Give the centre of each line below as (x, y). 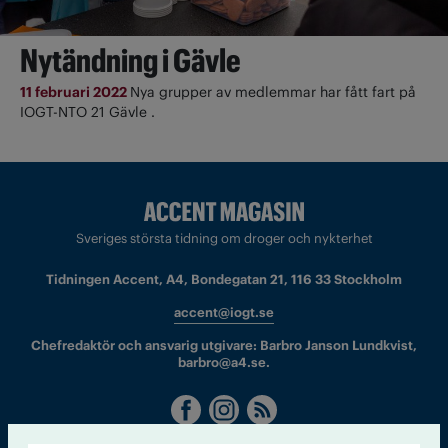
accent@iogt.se (224, 313)
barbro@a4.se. (224, 363)
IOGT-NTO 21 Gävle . (87, 111)
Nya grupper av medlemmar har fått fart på (273, 91)
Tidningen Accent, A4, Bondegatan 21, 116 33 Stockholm (224, 280)
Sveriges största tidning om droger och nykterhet (224, 239)
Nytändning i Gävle (130, 60)
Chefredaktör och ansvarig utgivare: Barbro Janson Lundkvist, (224, 346)
